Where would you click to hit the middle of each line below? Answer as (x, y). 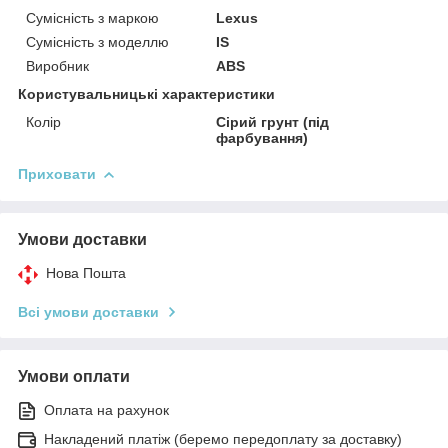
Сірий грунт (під (273, 121)
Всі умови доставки (88, 311)
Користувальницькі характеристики (146, 93)
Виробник (57, 65)
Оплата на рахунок (106, 409)
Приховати (57, 173)
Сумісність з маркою (92, 17)
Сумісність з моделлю (97, 41)
